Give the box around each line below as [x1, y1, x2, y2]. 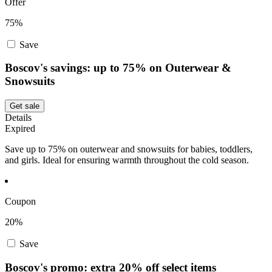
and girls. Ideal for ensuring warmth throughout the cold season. [5, 155, 249, 166]
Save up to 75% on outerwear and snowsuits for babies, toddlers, [5, 144, 253, 155]
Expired [5, 123, 35, 134]
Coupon [5, 196, 36, 207]
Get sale [10, 101, 39, 111]
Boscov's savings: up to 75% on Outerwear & [5, 61, 231, 75]
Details [5, 112, 32, 123]
